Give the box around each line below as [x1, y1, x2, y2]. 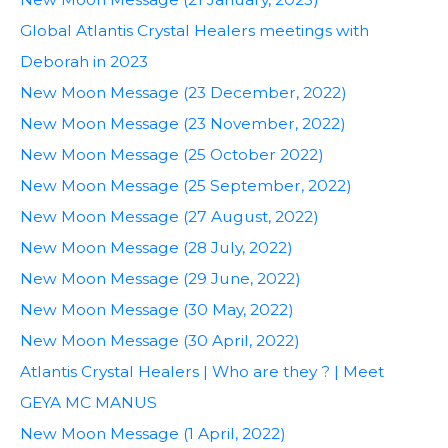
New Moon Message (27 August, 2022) [20, 206, 319, 226]
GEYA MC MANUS [20, 392, 157, 412]
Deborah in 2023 [20, 51, 148, 71]
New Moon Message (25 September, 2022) [20, 175, 352, 195]
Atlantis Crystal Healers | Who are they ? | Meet [20, 361, 384, 381]
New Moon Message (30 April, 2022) [20, 330, 300, 350]
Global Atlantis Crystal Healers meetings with [20, 20, 369, 40]
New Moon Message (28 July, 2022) [20, 237, 293, 257]
